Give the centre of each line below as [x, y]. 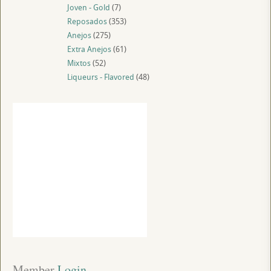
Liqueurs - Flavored [101, 77]
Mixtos [79, 63]
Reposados [87, 21]
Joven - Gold [89, 7]
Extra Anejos [89, 49]
